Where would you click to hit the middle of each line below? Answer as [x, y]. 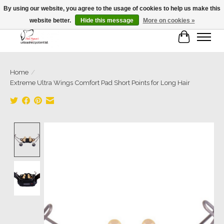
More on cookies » [169, 20]
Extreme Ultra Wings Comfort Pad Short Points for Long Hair [100, 83]
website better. [51, 20]
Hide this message [107, 20]
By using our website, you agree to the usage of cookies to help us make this [112, 8]
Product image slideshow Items [102, 127]
